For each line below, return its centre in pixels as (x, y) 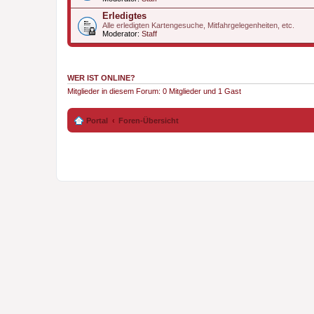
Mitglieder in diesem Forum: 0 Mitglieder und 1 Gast (154, 91)
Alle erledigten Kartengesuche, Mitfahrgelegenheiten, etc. (198, 25)
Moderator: (121, 34)
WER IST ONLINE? (101, 78)
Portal (97, 120)
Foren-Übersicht (149, 120)
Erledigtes (124, 16)
